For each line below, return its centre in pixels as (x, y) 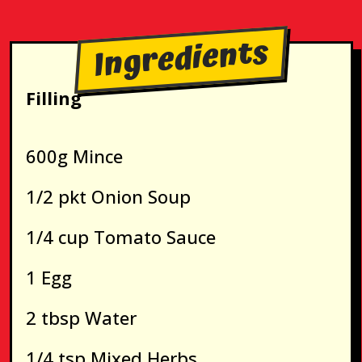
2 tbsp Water (81, 318)
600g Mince (74, 156)
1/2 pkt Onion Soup (108, 197)
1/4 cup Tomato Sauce (120, 237)
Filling (53, 98)
